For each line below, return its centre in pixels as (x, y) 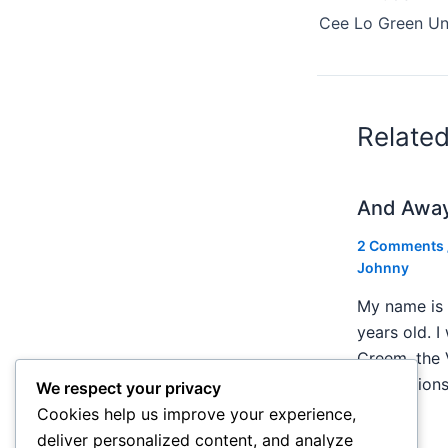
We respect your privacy (128, 388)
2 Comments (400, 246)
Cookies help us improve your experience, (196, 414)
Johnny (383, 268)
